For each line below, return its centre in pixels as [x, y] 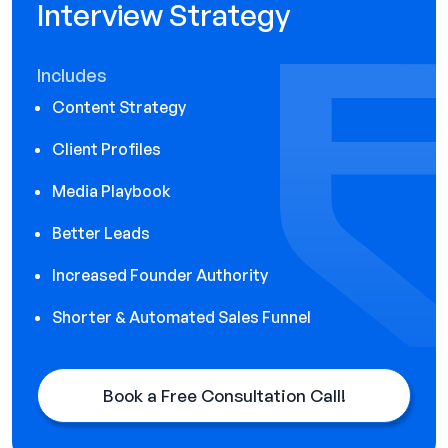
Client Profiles [106, 148]
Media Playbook [111, 190]
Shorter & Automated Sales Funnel [181, 316]
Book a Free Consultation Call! [224, 395]
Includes [72, 74]
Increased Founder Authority [160, 274]
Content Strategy [119, 106]
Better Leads [101, 232]
